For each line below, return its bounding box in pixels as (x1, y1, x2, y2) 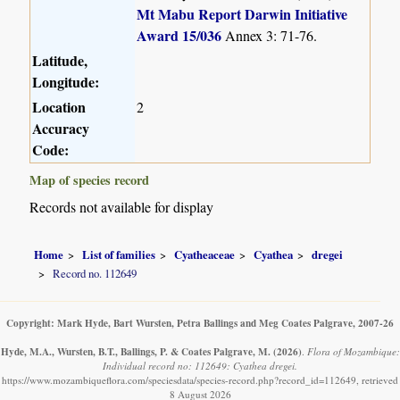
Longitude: (32, 71, 100, 93)
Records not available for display (29, 197, 214, 217)
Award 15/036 (137, 25, 222, 46)
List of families (82, 246, 156, 262)
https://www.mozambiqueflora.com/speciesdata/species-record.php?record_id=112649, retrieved (2, 373, 398, 387)
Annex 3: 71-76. (221, 26, 318, 46)
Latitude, (32, 50, 88, 71)
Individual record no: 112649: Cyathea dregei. (103, 359, 297, 373)
